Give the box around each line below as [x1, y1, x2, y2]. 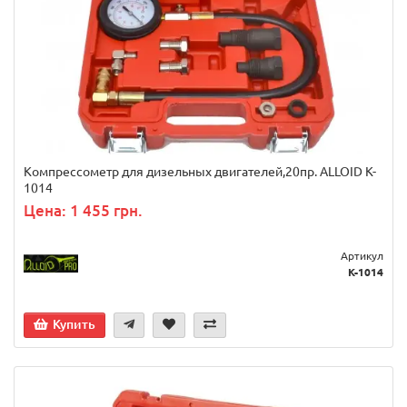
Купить [53, 317, 95, 333]
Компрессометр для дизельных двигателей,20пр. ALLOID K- [24, 164, 376, 180]
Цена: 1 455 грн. [24, 202, 143, 220]
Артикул [341, 250, 383, 263]
